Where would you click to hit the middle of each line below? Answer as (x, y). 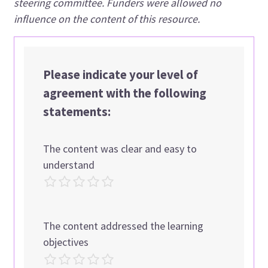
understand (69, 165)
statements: (77, 112)
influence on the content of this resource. (108, 19)
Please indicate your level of (121, 74)
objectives (66, 242)
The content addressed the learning (124, 226)
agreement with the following (125, 93)
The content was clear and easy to (120, 148)
